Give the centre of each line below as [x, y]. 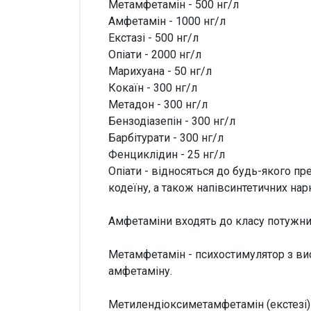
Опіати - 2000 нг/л [155, 55]
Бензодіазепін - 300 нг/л [172, 121]
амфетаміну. [140, 271]
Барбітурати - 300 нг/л [166, 138]
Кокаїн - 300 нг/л [153, 88]
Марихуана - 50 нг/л [160, 72]
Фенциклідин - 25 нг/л [167, 155]
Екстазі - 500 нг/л [153, 38]
